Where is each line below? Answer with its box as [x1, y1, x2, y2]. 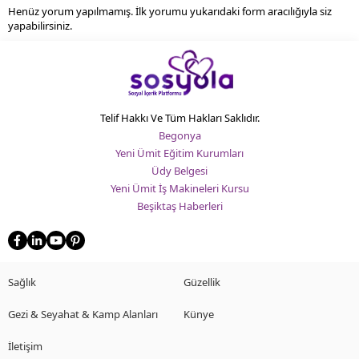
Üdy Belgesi [151, 163, 208, 178]
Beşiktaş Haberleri [136, 198, 223, 213]
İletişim [8, 338, 42, 353]
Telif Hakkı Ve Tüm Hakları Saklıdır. [99, 110, 260, 125]
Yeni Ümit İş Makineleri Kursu [110, 180, 249, 196]
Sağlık [8, 274, 36, 289]
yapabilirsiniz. [8, 18, 72, 33]
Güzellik [184, 274, 220, 289]
